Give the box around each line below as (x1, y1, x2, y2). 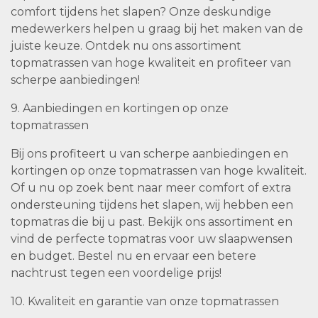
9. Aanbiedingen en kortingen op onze (11, 102, 229, 116)
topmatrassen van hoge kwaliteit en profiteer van (11, 56, 291, 70)
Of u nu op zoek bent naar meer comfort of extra (11, 181, 291, 195)
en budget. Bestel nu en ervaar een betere (11, 249, 256, 263)
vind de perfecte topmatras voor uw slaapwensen (11, 232, 292, 246)
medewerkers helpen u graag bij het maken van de (11, 22, 303, 36)
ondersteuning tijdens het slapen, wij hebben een (11, 198, 293, 212)
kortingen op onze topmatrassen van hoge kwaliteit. (11, 164, 307, 178)
